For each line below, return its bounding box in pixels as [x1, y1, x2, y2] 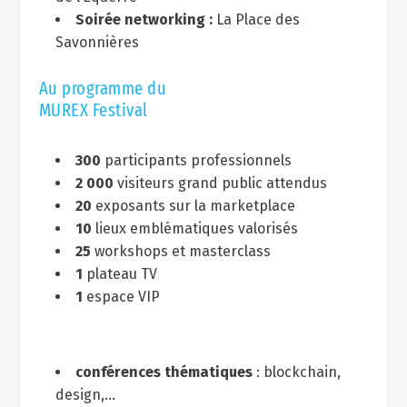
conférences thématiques [74, 362, 253, 381]
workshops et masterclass [90, 243, 271, 261]
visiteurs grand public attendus [113, 174, 327, 193]
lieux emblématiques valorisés [91, 220, 298, 238]
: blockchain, [252, 362, 341, 381]
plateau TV [82, 265, 157, 283]
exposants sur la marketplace [91, 197, 295, 215]
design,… [55, 385, 115, 403]
